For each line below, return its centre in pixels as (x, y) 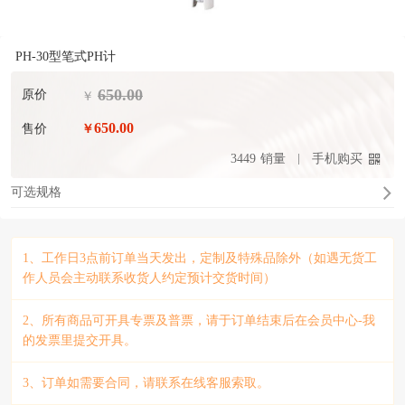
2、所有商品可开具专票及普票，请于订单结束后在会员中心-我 (199, 320)
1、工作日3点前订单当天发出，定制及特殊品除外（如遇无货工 (200, 258)
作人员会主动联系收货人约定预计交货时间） (149, 278)
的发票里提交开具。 (80, 340)
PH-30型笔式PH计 (66, 57)
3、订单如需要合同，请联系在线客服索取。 (146, 383)
